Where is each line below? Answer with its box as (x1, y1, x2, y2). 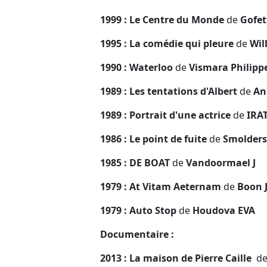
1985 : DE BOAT (100, 156, 172, 169)
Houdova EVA (190, 203, 255, 217)
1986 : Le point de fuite (100, 132, 209, 145)
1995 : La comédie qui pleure (100, 36, 236, 50)
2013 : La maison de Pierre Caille (100, 251, 254, 265)
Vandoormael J (184, 156, 256, 169)
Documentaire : (100, 227, 176, 241)
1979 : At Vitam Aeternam (100, 179, 223, 193)
